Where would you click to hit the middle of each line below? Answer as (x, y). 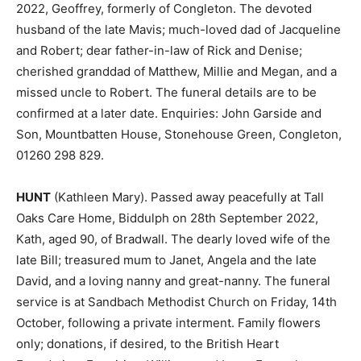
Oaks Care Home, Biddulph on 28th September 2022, (167, 218)
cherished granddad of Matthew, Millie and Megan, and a (176, 71)
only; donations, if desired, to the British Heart (147, 344)
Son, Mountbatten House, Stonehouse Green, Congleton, (179, 134)
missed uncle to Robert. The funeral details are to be (166, 92)
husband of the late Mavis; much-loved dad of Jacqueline (178, 29)
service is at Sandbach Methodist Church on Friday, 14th (176, 302)
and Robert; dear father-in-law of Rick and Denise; (159, 50)
